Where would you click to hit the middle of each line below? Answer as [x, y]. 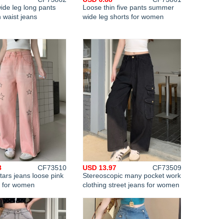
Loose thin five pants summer [128, 7]
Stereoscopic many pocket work [132, 175]
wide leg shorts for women [123, 17]
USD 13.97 [99, 168]
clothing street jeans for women [131, 185]
